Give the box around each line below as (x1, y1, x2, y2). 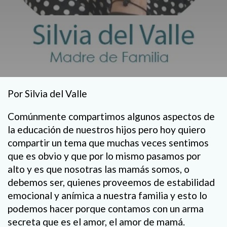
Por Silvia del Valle (8, 88, 87, 99)
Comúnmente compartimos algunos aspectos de (8, 110, 215, 123)
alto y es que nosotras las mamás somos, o (8, 163, 190, 175)
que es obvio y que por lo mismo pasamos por (8, 150, 201, 162)
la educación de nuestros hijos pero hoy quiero (8, 124, 206, 136)
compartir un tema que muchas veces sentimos (8, 137, 209, 149)
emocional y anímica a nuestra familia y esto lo (8, 190, 207, 202)
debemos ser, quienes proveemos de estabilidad (8, 176, 215, 188)
